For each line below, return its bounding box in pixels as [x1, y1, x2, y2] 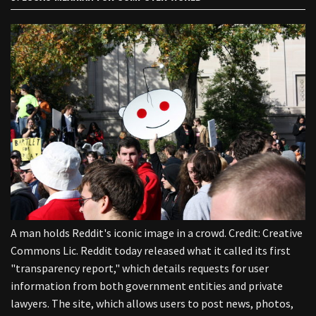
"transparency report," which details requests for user [11, 261, 269, 276]
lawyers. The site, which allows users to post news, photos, [11, 296, 293, 311]
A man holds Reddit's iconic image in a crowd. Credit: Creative [11, 226, 303, 241]
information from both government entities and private [11, 279, 283, 293]
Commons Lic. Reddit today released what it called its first [11, 243, 291, 258]
